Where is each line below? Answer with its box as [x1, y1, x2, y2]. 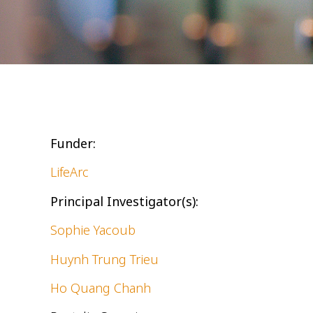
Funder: [50, 135, 96, 152]
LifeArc [50, 163, 89, 181]
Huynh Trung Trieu [50, 250, 159, 268]
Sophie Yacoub [50, 221, 136, 239]
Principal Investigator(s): [50, 192, 198, 210]
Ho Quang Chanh [50, 279, 151, 296]
